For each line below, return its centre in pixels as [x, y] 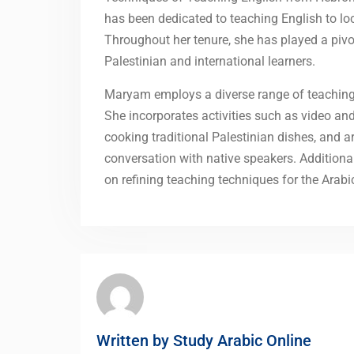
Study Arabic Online [242, 340]
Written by [135, 340]
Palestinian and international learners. [210, 61]
